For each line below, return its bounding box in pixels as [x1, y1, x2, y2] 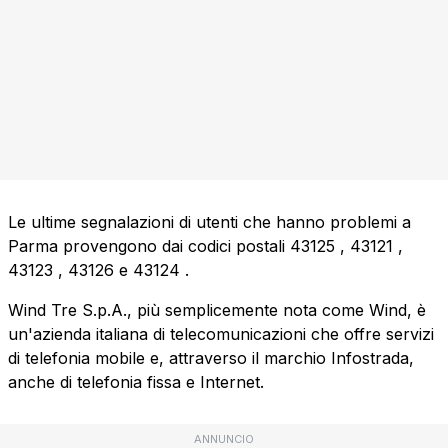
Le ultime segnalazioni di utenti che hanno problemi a [8, 212, 411, 233]
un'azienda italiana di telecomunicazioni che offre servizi [8, 324, 434, 345]
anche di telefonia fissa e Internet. [8, 372, 264, 393]
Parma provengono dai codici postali [8, 236, 290, 257]
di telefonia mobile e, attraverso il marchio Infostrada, [8, 348, 414, 369]
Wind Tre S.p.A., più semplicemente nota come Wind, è [8, 300, 426, 321]
